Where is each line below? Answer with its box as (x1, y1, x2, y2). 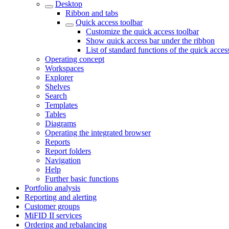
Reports (45, 138, 70, 146)
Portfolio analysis (25, 184, 80, 192)
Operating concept (45, 55, 104, 63)
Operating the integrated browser (45, 128, 151, 137)
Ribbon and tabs (65, 9, 118, 17)
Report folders (45, 147, 91, 155)
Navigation (45, 156, 81, 165)
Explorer (45, 73, 73, 82)
